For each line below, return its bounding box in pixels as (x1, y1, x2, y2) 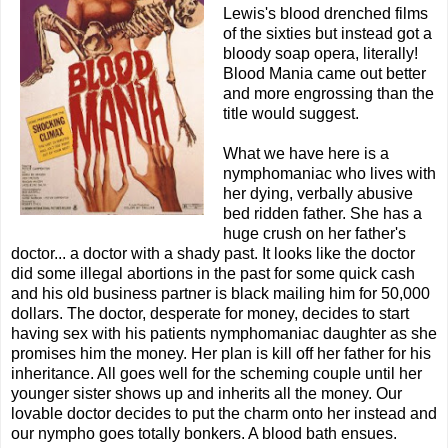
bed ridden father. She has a (223, 205, 422, 223)
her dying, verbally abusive (223, 185, 413, 203)
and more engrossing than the (223, 85, 434, 103)
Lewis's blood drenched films (223, 5, 428, 23)
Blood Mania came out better (223, 65, 426, 83)
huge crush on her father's (223, 225, 406, 243)
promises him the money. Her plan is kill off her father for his (11, 345, 431, 363)
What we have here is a (223, 145, 389, 163)
